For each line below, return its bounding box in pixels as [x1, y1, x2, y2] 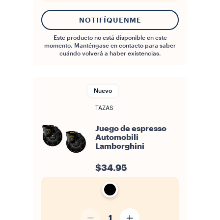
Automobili [95, 134, 138, 141]
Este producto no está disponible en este [53, 35, 167, 41]
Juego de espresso [95, 125, 166, 133]
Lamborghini [95, 142, 144, 150]
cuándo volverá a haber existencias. [59, 51, 161, 56]
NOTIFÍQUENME [79, 16, 141, 24]
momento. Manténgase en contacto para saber [44, 43, 176, 49]
